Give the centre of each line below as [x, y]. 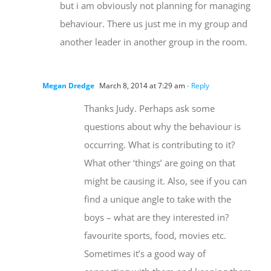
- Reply [197, 86]
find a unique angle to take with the [158, 199]
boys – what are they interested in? [156, 217]
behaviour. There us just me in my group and [154, 24]
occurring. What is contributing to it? [159, 145]
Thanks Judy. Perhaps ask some [149, 109]
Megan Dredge [68, 86]
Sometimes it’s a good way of [145, 254]
